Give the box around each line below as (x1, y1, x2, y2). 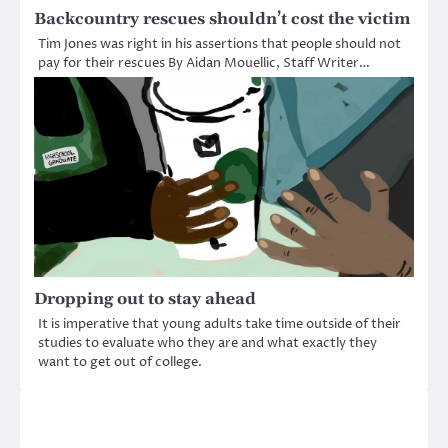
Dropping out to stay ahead (34, 288, 256, 309)
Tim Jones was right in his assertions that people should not (38, 34, 401, 53)
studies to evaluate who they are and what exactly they (38, 333, 377, 352)
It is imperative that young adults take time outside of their (38, 314, 401, 333)
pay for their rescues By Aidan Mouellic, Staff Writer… (38, 53, 370, 72)
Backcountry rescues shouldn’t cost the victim (34, 8, 410, 29)
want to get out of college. (38, 352, 202, 371)
